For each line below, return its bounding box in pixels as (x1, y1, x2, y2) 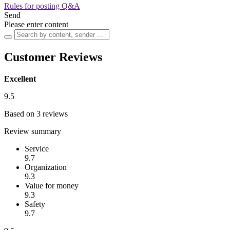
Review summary (4, 126, 61, 136)
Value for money (25, 181, 79, 190)
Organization (25, 162, 67, 171)
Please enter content (4, 20, 68, 29)
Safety (25, 199, 45, 208)
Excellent (4, 74, 36, 83)
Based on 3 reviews (4, 109, 68, 118)
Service (25, 144, 49, 153)
